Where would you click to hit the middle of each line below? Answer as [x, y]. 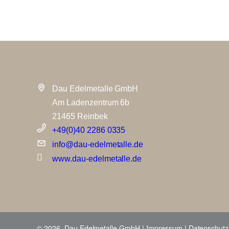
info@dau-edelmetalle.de [98, 144]
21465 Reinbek [80, 116]
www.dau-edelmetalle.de [97, 159]
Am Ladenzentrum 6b [91, 102]
